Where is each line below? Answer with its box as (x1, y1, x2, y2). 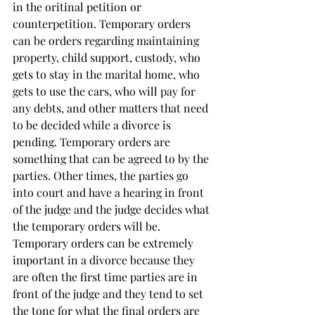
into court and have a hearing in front (13, 185, 207, 200)
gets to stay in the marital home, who (13, 67, 202, 82)
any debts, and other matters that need (13, 101, 211, 115)
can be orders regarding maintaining (13, 33, 202, 48)
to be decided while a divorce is (13, 117, 174, 132)
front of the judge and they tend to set (13, 286, 206, 301)
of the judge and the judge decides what (13, 202, 212, 217)
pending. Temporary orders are (13, 134, 173, 149)
